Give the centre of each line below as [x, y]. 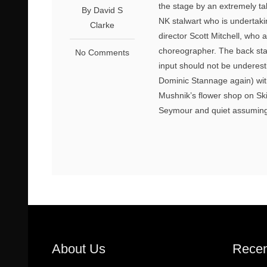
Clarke [103, 25]
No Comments [103, 52]
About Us [79, 249]
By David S [103, 10]
